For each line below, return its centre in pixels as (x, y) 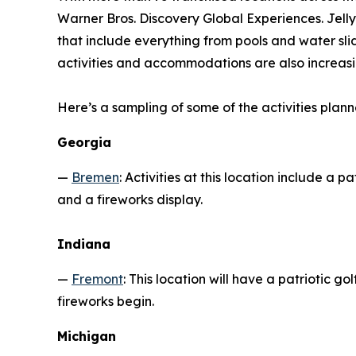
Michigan (87, 336)
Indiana (84, 244)
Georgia (84, 142)
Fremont (97, 279)
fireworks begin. (106, 301)
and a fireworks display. (130, 199)
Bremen (95, 177)
